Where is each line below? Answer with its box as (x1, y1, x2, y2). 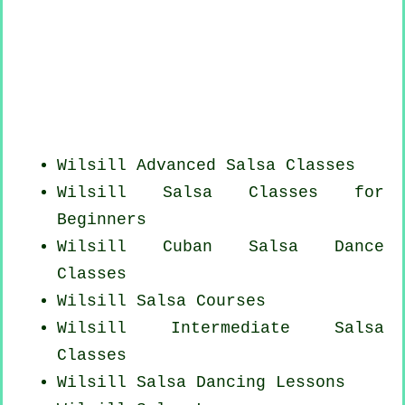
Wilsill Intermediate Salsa (57, 319, 384, 338)
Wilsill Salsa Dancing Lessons (57, 373, 345, 392)
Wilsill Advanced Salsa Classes (57, 156, 355, 175)
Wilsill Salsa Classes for (57, 184, 384, 202)
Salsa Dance (212, 238, 384, 257)
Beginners (57, 211, 146, 230)
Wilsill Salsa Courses (57, 292, 266, 311)
